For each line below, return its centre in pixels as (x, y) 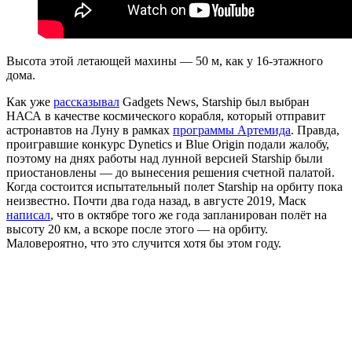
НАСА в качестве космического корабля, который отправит (166, 115)
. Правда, (315, 130)
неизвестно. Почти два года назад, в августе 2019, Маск (156, 200)
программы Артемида (232, 130)
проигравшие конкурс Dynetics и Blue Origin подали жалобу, (168, 144)
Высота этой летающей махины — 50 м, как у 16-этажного (165, 60)
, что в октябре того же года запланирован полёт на (189, 214)
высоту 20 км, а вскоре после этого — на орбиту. (137, 229)
